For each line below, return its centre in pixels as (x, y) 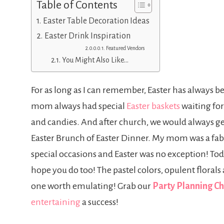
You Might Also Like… (95, 60)
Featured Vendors (125, 48)
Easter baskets (153, 106)
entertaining (56, 202)
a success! (99, 202)
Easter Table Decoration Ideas (96, 21)
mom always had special (79, 106)
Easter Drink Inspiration (87, 36)
